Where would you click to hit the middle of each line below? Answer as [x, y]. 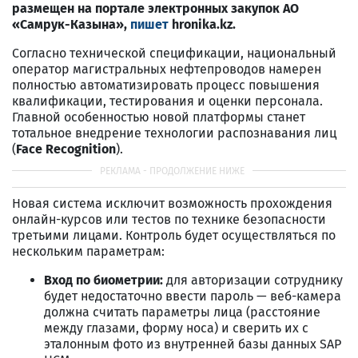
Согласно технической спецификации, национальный [174, 53]
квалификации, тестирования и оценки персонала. [167, 101]
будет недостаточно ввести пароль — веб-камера [193, 296]
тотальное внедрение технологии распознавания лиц [174, 133]
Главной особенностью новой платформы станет [159, 117]
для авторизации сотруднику [253, 280]
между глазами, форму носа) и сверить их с [176, 328]
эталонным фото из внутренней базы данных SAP [193, 344]
